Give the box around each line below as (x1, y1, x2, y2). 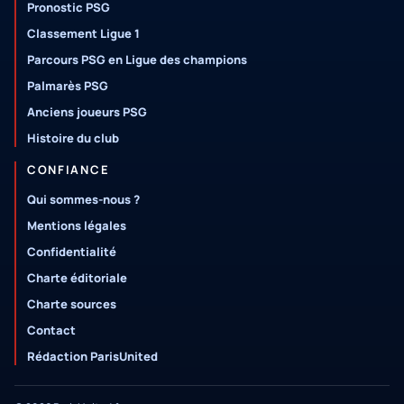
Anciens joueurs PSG (27, 104, 147, 120)
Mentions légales (27, 217, 126, 234)
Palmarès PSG (27, 78, 108, 94)
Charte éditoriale (27, 270, 127, 286)
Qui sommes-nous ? (27, 191, 140, 207)
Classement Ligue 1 (27, 25, 140, 41)
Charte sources (27, 296, 116, 312)
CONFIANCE (27, 161, 110, 178)
